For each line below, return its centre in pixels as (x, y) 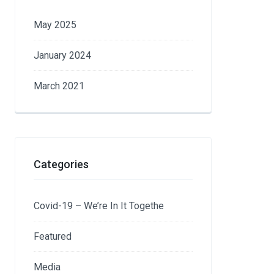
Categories (61, 164)
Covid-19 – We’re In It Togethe (99, 206)
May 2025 (55, 25)
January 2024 (63, 55)
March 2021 (59, 86)
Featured (53, 236)
